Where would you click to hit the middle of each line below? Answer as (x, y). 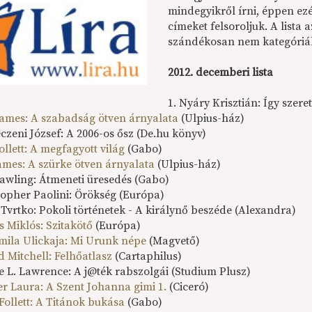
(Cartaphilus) (147, 256)
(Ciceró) (188, 287)
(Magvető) (173, 241)
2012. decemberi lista (221, 72)
